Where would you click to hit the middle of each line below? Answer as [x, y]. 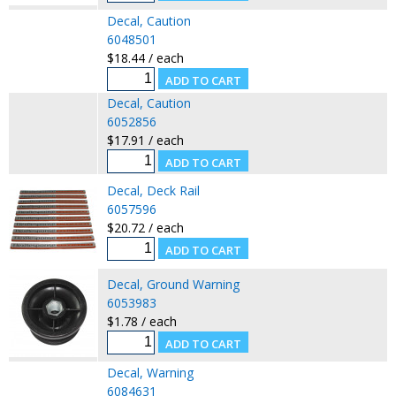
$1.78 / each [141, 321]
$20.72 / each [145, 227]
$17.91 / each [145, 140]
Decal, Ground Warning [173, 284]
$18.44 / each [145, 57]
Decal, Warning [150, 372]
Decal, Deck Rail [153, 190]
